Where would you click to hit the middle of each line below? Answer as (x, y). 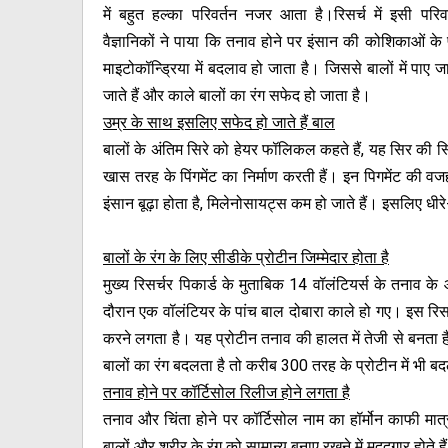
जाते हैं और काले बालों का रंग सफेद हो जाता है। (237, 95)
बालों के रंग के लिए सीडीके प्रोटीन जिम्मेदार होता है (246, 257)
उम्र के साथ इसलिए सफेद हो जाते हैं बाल (219, 122)
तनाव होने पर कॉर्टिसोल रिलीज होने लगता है (226, 392)
